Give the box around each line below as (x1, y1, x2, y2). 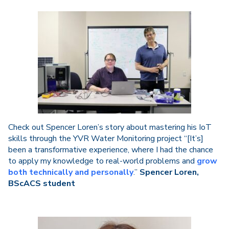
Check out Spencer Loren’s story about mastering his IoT (8, 122, 212, 133)
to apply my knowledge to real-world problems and (8, 155, 197, 167)
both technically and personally (8, 167, 133, 178)
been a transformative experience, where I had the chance (8, 144, 213, 155)
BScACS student (8, 178, 75, 189)
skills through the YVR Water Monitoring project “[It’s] (8, 133, 203, 144)
